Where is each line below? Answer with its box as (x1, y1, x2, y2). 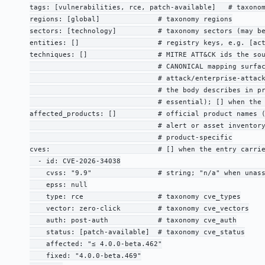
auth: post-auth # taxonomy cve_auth (29, 216, 237, 224)
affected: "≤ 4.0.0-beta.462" (29, 240, 162, 248)
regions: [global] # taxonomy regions (29, 15, 232, 23)
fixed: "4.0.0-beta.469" (29, 251, 141, 260)
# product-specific (29, 133, 232, 141)
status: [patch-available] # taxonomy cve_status (29, 228, 245, 236)
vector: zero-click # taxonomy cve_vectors (29, 204, 249, 212)
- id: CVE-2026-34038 (29, 157, 121, 165)
